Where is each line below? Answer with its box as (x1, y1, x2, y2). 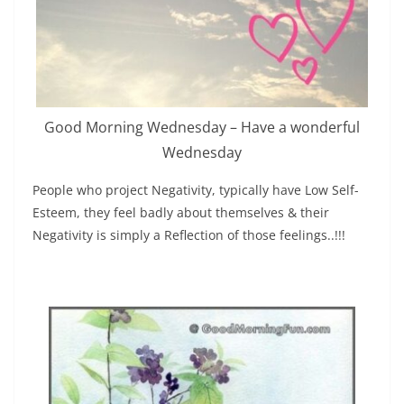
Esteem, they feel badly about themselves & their (32, 204, 329, 222)
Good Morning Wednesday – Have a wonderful (44, 117, 360, 138)
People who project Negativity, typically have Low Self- (32, 181, 359, 199)
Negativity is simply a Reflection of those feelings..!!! (32, 226, 345, 244)
